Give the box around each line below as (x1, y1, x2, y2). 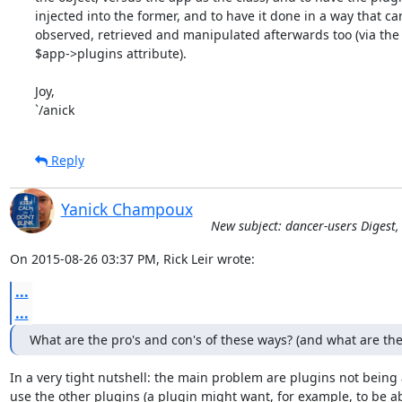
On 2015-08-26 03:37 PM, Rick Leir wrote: (9, 249, 255, 267)
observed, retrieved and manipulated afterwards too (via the (34, 25, 399, 43)
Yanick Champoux (60, 197, 193, 220)
